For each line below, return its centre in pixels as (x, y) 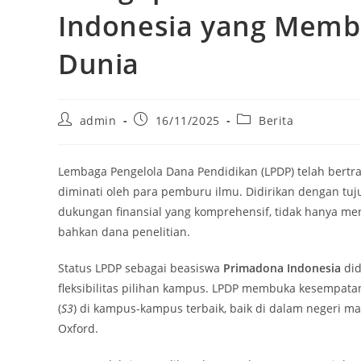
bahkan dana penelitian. (124, 232)
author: (79, 134)
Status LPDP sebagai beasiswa (141, 268)
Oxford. (78, 328)
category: (263, 134)
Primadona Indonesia (282, 268)
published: (165, 134)
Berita (276, 120)
